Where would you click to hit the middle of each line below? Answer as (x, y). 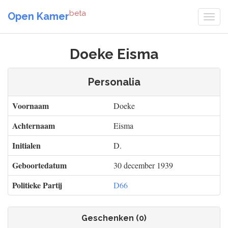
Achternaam (34, 125)
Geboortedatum (39, 165)
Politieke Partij (37, 185)
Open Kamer (38, 16)
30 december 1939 (143, 165)
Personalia (114, 82)
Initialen (26, 145)
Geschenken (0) (114, 218)
